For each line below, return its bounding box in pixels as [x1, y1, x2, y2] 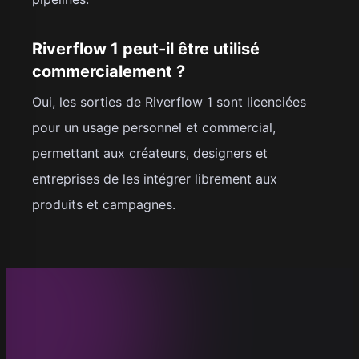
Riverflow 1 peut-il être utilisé [32, 38, 260, 58]
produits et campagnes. [32, 196, 175, 212]
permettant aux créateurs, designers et [32, 144, 268, 161]
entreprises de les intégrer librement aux [32, 170, 277, 187]
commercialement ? [32, 61, 185, 81]
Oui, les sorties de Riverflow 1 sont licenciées [32, 93, 306, 110]
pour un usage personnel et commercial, [32, 119, 276, 135]
